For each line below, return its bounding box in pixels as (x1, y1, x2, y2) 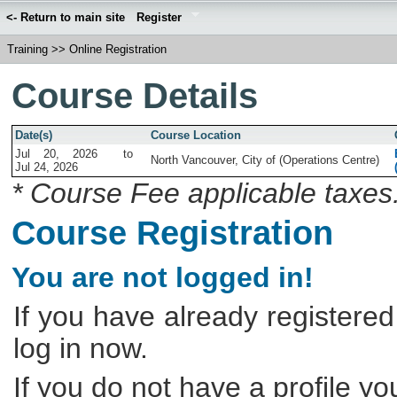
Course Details (12, 75, 259, 115)
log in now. (13, 331, 149, 364)
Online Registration (69, 43, 167, 57)
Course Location (151, 128, 242, 142)
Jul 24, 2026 (15, 160, 79, 174)
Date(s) (15, 128, 53, 142)
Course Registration (12, 213, 334, 252)
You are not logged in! (12, 261, 315, 293)
